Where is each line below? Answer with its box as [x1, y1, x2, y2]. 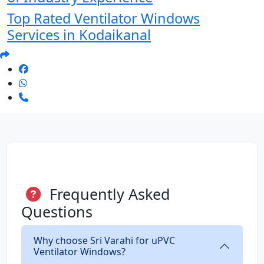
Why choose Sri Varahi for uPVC [34, 234, 175, 247]
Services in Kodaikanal [7, 25, 151, 45]
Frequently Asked [45, 184, 170, 204]
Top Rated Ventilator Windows [7, 9, 200, 28]
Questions [21, 202, 93, 222]
